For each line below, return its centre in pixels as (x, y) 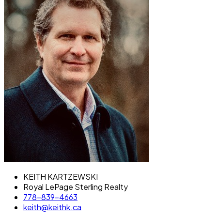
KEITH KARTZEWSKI (61, 176)
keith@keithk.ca (52, 207)
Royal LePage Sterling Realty (76, 186)
